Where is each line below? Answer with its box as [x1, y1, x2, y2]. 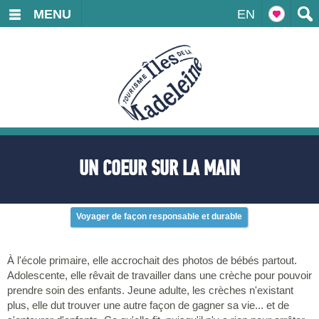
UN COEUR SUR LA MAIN [79, 155, 240, 182]
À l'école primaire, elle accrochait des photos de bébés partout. [7, 254, 297, 266]
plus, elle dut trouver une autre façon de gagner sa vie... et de [7, 299, 289, 311]
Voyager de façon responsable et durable [75, 211, 242, 221]
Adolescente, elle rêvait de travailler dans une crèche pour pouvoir [7, 269, 312, 281]
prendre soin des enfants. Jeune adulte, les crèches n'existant [7, 284, 293, 296]
